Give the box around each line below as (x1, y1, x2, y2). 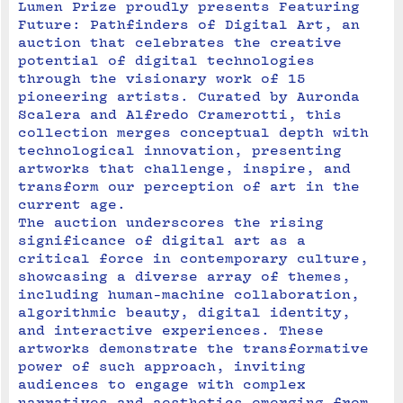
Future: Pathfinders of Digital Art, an (18, 16, 360, 32)
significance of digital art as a (18, 232, 306, 248)
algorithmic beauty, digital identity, (18, 304, 351, 320)
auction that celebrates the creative (18, 34, 342, 50)
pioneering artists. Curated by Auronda (18, 88, 360, 104)
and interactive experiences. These (18, 322, 324, 338)
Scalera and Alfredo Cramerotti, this (18, 106, 342, 122)
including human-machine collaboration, (18, 286, 360, 302)
